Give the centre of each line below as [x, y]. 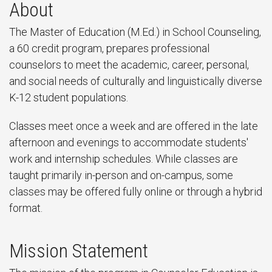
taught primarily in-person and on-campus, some [121, 175]
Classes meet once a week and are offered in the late [134, 126]
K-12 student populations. [69, 97]
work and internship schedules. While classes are [124, 159]
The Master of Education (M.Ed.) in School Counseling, [135, 32]
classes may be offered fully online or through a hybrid [136, 192]
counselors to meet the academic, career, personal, [129, 65]
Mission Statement [79, 251]
